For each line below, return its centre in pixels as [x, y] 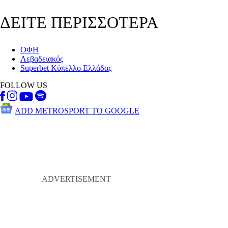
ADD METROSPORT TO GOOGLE [77, 111]
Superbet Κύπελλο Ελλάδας [66, 68]
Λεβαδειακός [42, 59]
